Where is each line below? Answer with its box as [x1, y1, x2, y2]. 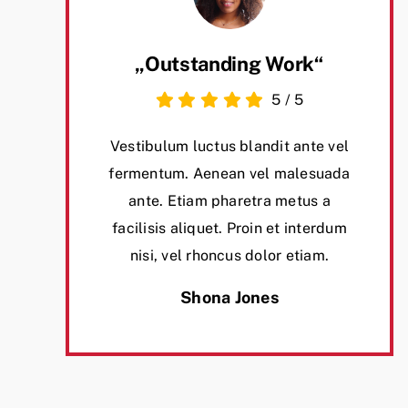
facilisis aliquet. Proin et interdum [112, 219, 347, 238]
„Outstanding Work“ [135, 52, 324, 76]
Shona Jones [180, 288, 279, 308]
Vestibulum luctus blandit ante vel [109, 138, 350, 156]
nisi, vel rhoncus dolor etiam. [129, 247, 330, 265]
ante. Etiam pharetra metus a [128, 192, 331, 210]
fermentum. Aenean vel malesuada [108, 165, 351, 183]
